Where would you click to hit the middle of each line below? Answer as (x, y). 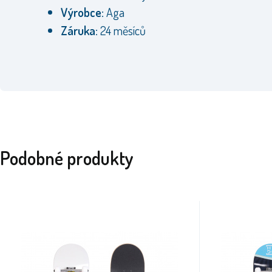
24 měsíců (124, 30)
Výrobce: (82, 12)
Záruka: (79, 30)
